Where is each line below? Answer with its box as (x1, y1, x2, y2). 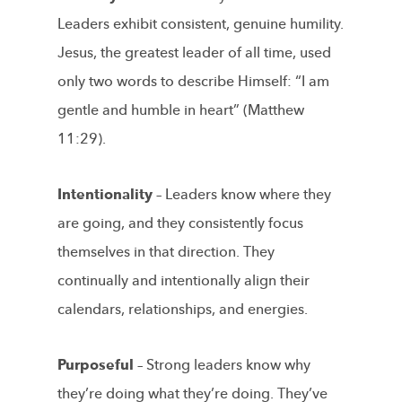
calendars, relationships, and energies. (57, 299, 308, 319)
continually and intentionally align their (57, 270, 310, 291)
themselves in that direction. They (57, 241, 275, 262)
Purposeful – (57, 354, 146, 375)
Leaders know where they (165, 184, 331, 205)
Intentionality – (57, 184, 165, 205)
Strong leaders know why (146, 354, 310, 375)
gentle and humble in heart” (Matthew (57, 100, 304, 120)
